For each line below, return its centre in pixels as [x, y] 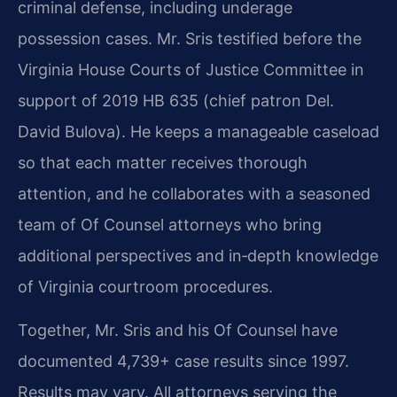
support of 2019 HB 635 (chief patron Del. [176, 100]
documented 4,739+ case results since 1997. [183, 362]
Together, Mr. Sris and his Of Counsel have [178, 331]
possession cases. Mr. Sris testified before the [190, 38]
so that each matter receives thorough [163, 162]
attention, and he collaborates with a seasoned [194, 193]
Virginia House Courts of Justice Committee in [191, 69]
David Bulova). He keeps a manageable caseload [198, 131]
